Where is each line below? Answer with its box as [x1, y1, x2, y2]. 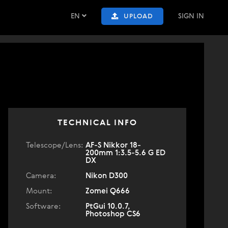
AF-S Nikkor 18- [85, 141, 141, 149]
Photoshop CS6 [85, 210, 140, 218]
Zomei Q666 [85, 187, 130, 195]
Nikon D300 [85, 172, 128, 180]
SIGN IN [178, 13, 204, 20]
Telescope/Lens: [26, 141, 83, 149]
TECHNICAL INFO [57, 119, 137, 127]
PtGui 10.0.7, [85, 203, 130, 210]
